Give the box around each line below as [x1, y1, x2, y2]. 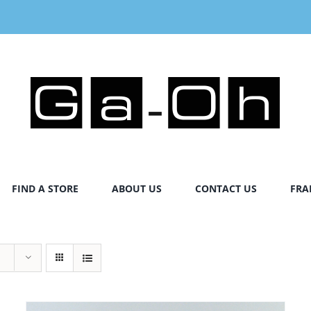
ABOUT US [111, 181, 162, 195]
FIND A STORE [11, 181, 78, 195]
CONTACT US [194, 181, 257, 195]
